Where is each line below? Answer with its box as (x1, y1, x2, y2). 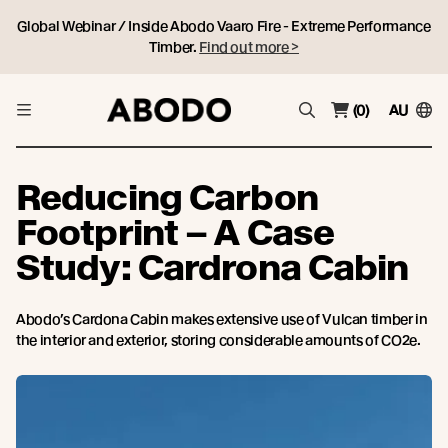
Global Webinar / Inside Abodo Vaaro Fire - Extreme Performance (17, 18, 431, 34)
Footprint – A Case (16, 211, 335, 254)
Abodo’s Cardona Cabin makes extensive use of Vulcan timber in (16, 311, 428, 327)
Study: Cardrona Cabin (16, 246, 409, 289)
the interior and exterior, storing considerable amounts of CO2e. (16, 332, 421, 348)
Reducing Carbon (16, 176, 318, 219)
